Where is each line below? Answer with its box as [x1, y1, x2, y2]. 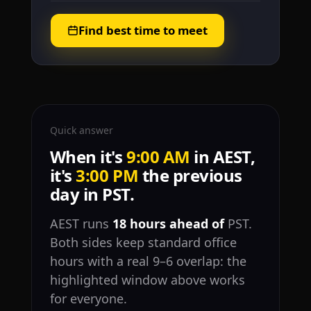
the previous [138, 164, 242, 187]
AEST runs [49, 215, 112, 233]
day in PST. [49, 183, 135, 206]
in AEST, [190, 145, 255, 169]
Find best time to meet [78, 22, 208, 39]
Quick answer [49, 124, 113, 137]
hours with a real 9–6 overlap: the [49, 253, 246, 270]
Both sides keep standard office [49, 234, 237, 251]
